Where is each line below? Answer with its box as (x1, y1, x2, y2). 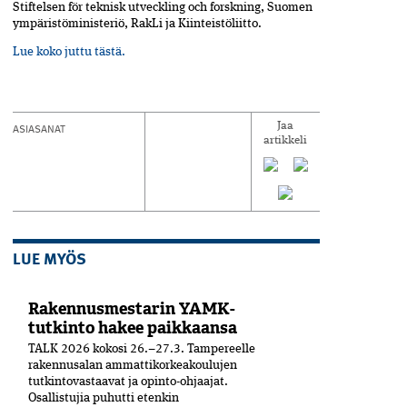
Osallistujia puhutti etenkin (27, 391, 179, 404)
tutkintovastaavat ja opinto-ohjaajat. (27, 374, 228, 388)
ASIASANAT (13, 120, 65, 136)
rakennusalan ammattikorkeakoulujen (27, 358, 237, 372)
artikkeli (263, 134, 308, 146)
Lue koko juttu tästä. (13, 45, 125, 58)
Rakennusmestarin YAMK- (27, 297, 235, 320)
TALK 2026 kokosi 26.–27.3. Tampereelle (27, 342, 255, 355)
